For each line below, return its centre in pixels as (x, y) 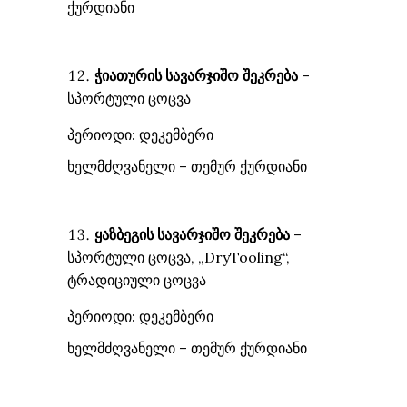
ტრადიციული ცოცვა (137, 280)
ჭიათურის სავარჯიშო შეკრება (196, 75)
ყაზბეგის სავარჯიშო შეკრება (192, 234)
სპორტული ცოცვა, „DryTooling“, (179, 257)
